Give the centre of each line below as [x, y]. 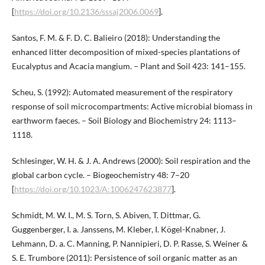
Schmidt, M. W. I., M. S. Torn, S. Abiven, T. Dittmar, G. [106, 215]
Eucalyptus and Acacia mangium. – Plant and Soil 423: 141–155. [128, 66]
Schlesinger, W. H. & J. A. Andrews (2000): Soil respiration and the [131, 161]
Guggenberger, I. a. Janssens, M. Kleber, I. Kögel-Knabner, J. [118, 230]
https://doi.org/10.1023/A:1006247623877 [93, 189]
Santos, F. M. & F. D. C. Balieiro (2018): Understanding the [116, 38]
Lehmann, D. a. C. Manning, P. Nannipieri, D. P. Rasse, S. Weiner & [130, 244]
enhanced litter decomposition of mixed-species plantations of [126, 52]
